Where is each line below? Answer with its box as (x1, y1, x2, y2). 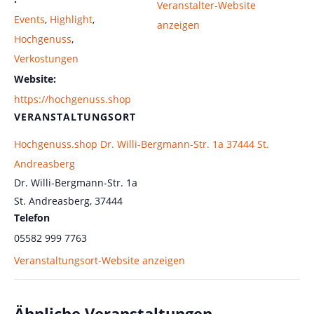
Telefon (14, 211, 50, 225)
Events (14, 13, 45, 27)
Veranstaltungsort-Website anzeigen (14, 254, 185, 268)
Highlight (50, 13, 93, 27)
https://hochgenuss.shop (14, 93, 131, 107)
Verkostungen (14, 52, 78, 66)
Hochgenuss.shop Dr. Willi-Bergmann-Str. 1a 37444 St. (14, 137, 269, 151)
